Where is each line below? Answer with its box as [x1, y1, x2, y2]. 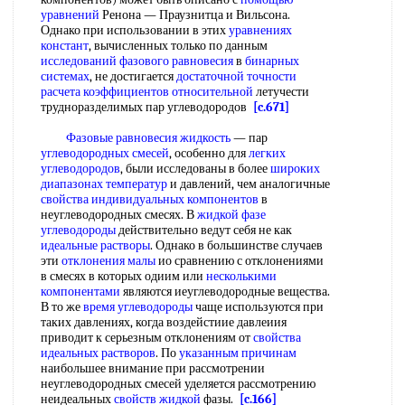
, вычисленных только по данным [89, 38, 268, 53]
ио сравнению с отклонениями [155, 253, 324, 268]
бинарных [245, 53, 299, 69]
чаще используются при [193, 299, 324, 315]
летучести [253, 84, 309, 99]
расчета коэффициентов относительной [41, 84, 253, 99]
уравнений [41, 7, 99, 23]
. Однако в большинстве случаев [150, 238, 323, 253]
